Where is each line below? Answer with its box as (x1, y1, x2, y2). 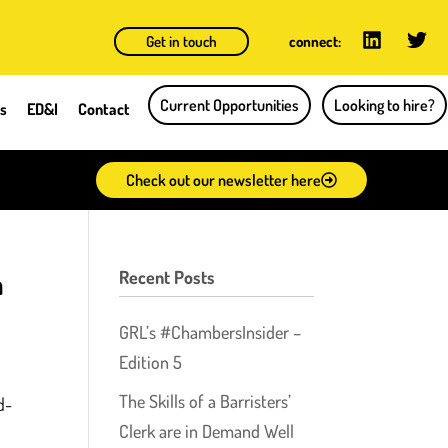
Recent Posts (119, 265, 216, 288)
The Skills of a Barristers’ (119, 389, 292, 412)
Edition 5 (119, 350, 183, 373)
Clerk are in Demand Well (119, 419, 295, 442)
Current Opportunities (160, 95, 299, 115)
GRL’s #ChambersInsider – (119, 320, 302, 343)
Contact (78, 99, 130, 119)
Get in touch (145, 32, 217, 51)
